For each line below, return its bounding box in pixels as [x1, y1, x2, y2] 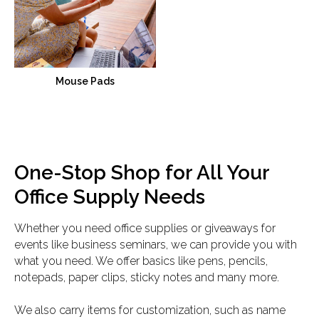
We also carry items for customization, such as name [14, 303, 286, 318]
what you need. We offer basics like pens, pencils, [14, 254, 268, 268]
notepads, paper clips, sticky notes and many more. [14, 271, 279, 285]
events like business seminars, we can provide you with [14, 238, 297, 252]
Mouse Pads [56, 75, 115, 88]
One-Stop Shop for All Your [14, 161, 269, 185]
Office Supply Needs [14, 185, 205, 209]
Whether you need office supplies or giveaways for [14, 221, 276, 236]
